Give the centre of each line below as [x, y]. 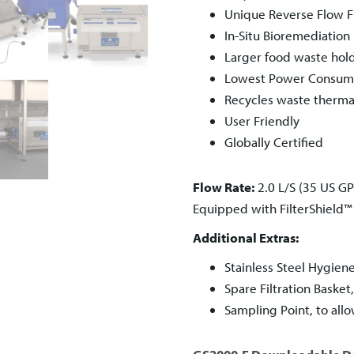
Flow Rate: [224, 187]
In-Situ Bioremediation [287, 35]
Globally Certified [274, 142]
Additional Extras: [246, 237]
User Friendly [262, 121]
